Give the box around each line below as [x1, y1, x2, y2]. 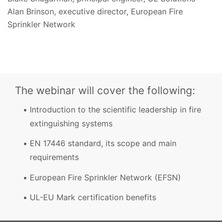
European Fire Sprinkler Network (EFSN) [30, 172, 181, 182]
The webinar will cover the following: [15, 84, 195, 97]
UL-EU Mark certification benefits [30, 192, 156, 203]
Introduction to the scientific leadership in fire [30, 104, 201, 114]
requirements [30, 152, 79, 163]
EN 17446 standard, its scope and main [30, 138, 176, 149]
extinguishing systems [30, 118, 112, 128]
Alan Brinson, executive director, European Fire [7, 6, 183, 16]
